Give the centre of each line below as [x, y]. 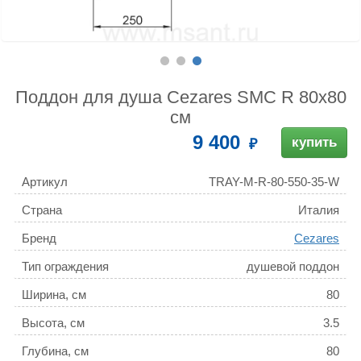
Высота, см [53, 323]
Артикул [45, 182]
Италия [319, 210]
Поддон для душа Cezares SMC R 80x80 [180, 98]
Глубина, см [55, 351]
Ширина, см [54, 295]
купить [314, 143]
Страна [42, 210]
